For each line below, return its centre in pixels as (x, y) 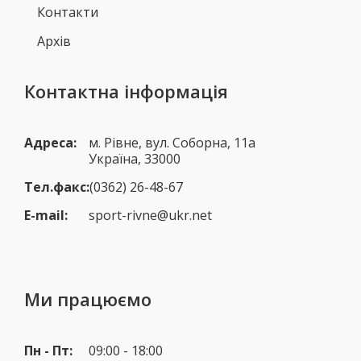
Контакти (68, 12)
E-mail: (46, 215)
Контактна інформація (126, 91)
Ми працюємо (88, 299)
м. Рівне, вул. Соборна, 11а (172, 142)
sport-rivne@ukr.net (150, 215)
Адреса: (50, 142)
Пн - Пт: (48, 350)
